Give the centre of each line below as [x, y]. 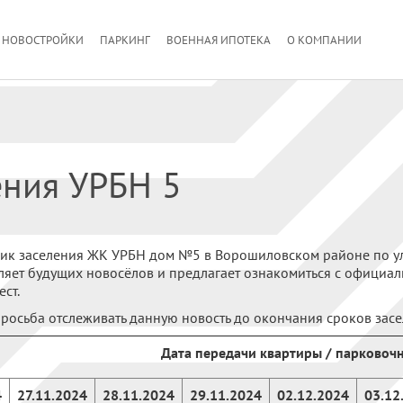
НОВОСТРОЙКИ [43, 40]
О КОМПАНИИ [324, 40]
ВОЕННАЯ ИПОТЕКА [219, 40]
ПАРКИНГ [125, 40]
